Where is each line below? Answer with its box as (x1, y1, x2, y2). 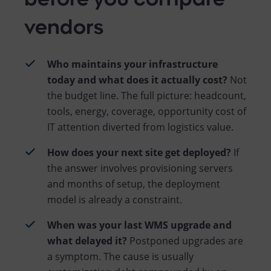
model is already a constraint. (47, 192, 182, 206)
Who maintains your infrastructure (47, 57, 218, 71)
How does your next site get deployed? (47, 145, 231, 159)
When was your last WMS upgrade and (47, 218, 232, 232)
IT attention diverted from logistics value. (47, 120, 233, 134)
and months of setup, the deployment (47, 177, 220, 191)
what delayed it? (47, 233, 127, 247)
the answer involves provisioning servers (47, 161, 233, 175)
